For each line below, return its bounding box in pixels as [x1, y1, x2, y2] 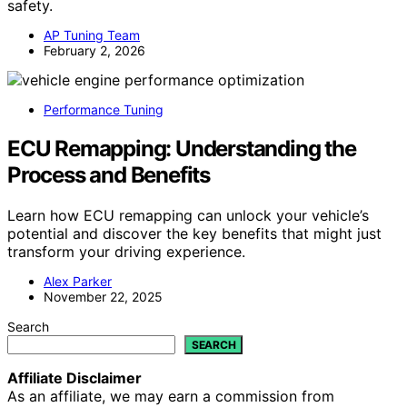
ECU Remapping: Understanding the [7, 135, 356, 163]
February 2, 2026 [44, 43, 145, 59]
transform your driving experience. [7, 243, 245, 262]
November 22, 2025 [44, 289, 163, 305]
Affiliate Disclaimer [7, 369, 142, 388]
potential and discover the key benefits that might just [7, 224, 382, 243]
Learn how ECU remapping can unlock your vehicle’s [7, 206, 369, 225]
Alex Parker [44, 273, 112, 290]
